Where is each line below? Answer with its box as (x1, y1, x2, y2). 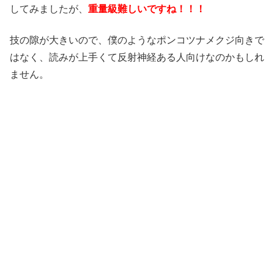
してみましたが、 (10, 4, 88, 15)
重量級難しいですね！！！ (88, 4, 206, 15)
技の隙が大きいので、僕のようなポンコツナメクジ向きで (10, 34, 264, 45)
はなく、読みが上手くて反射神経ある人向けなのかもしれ (10, 51, 264, 62)
